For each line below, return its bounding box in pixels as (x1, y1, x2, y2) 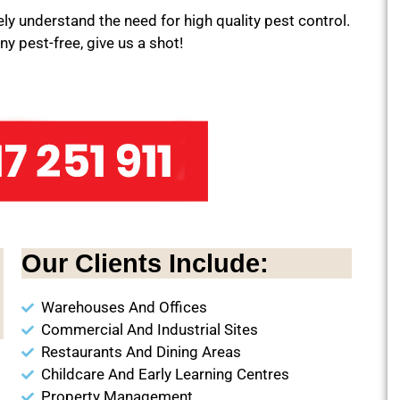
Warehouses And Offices (41, 298, 208, 316)
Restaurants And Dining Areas (41, 343, 242, 361)
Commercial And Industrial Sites (41, 321, 259, 338)
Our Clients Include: (21, 249, 269, 278)
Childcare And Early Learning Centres (41, 365, 290, 383)
